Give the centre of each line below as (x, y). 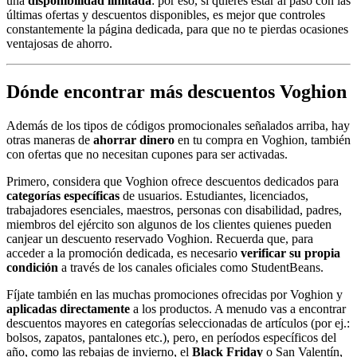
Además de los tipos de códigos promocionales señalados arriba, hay (178, 125)
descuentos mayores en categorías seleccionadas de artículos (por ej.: (178, 323)
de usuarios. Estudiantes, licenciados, (214, 195)
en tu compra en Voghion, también (263, 139)
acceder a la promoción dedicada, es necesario (122, 253)
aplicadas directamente (68, 308)
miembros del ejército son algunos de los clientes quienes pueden (169, 224)
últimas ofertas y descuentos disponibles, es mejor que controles (166, 14)
